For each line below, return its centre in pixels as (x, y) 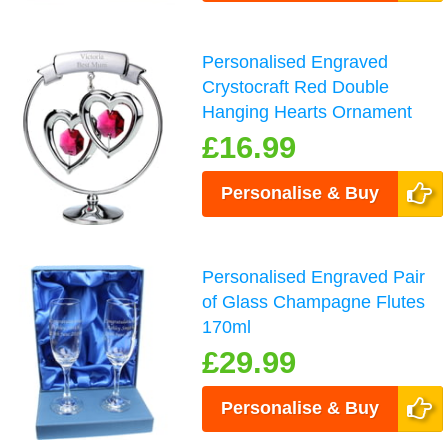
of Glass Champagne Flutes (314, 302)
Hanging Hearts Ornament (307, 112)
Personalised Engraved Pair (314, 277)
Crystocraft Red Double (296, 87)
